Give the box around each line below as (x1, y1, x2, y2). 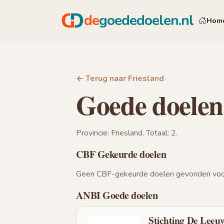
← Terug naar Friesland (76, 72, 164, 84)
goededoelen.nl (99, 10, 194, 30)
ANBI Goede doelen (76, 187, 158, 202)
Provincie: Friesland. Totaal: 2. (76, 127, 177, 138)
